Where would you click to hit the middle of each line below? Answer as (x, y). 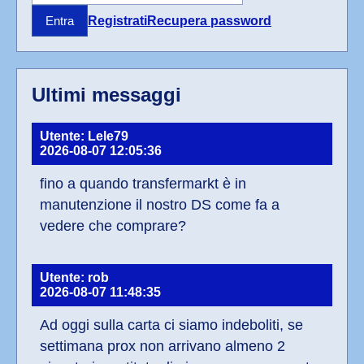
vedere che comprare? (113, 226)
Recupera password (209, 20)
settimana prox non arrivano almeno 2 (162, 347)
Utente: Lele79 (84, 136)
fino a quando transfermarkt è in (143, 184)
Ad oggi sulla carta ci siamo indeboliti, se (171, 325)
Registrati (117, 20)
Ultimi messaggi (106, 95)
